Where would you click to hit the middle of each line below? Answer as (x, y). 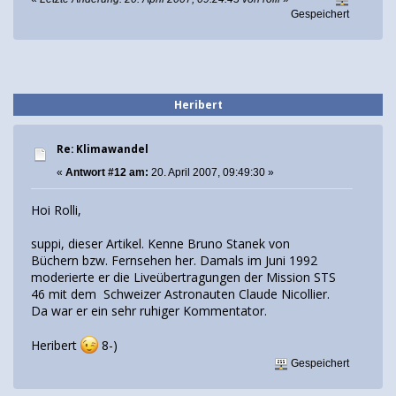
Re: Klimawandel (103, 149)
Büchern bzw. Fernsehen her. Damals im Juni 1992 (174, 260)
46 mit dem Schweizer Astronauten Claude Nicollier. (180, 293)
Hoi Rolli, (56, 209)
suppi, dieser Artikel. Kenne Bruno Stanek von (160, 243)
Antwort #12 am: (107, 173)
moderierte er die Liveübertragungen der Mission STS (183, 277)
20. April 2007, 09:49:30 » (211, 173)
